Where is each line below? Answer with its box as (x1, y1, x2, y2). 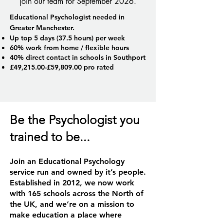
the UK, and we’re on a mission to (10, 200, 134, 209)
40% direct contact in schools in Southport (10, 53, 145, 62)
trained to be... (10, 129, 90, 144)
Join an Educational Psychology (10, 157, 125, 166)
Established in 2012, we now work (10, 178, 134, 187)
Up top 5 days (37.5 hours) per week (10, 34, 125, 42)
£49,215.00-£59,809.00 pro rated (10, 63, 114, 72)
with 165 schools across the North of (10, 189, 144, 198)
